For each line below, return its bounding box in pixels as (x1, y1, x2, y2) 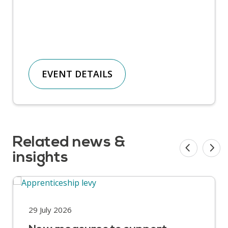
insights (13, 150, 68, 166)
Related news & (13, 134, 125, 151)
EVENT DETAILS (42, 67, 112, 80)
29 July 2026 (28, 204, 72, 215)
